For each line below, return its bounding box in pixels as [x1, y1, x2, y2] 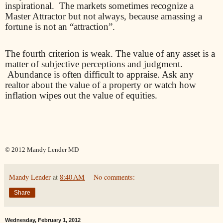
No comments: [94, 172, 135, 182]
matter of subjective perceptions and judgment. [5, 59, 183, 70]
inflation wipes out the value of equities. [5, 90, 157, 101]
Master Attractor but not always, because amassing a [5, 10, 202, 21]
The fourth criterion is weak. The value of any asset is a [5, 48, 215, 59]
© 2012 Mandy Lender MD [5, 145, 79, 153]
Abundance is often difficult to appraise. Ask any [7, 69, 194, 80]
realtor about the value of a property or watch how [5, 80, 196, 91]
